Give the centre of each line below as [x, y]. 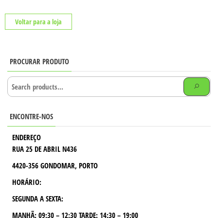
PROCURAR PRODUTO [39, 61]
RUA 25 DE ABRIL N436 [45, 149]
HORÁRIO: [27, 182]
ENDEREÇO [27, 137]
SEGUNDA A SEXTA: [38, 198]
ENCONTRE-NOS [31, 116]
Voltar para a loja [38, 21]
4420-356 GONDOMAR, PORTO [55, 165]
